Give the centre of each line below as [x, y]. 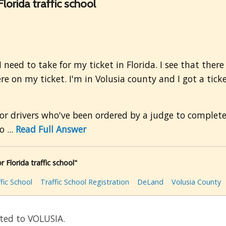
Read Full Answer [51, 129]
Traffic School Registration [85, 182]
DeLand [150, 182]
